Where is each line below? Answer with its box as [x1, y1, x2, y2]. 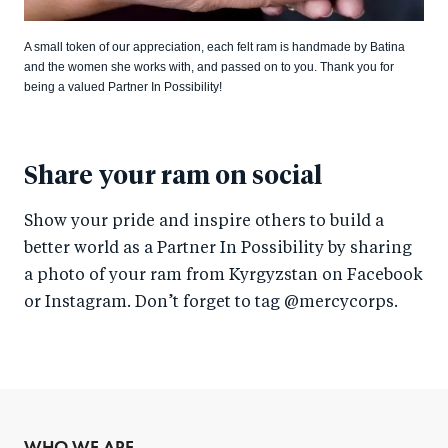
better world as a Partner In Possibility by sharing [24, 241, 412, 258]
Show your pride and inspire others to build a [24, 214, 384, 231]
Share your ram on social [24, 164, 322, 190]
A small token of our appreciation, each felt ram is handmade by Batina [24, 40, 405, 55]
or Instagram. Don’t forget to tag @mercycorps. [24, 295, 398, 312]
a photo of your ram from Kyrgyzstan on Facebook [24, 268, 423, 285]
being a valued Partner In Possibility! [24, 80, 222, 95]
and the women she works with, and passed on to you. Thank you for [24, 60, 394, 75]
